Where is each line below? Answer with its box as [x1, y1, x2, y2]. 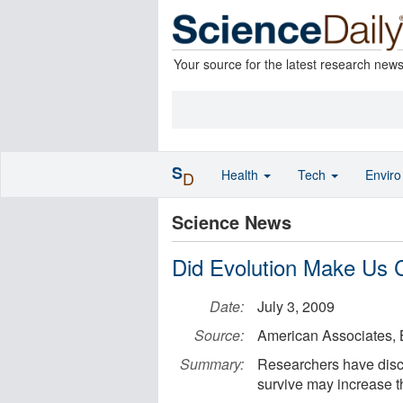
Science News [172, 209, 291, 235]
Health [221, 166, 262, 184]
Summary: [180, 354, 244, 374]
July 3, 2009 [257, 296, 335, 317]
